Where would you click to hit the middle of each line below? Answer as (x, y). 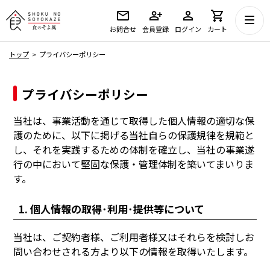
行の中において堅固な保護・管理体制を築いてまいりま (134, 164)
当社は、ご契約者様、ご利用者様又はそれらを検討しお (134, 237)
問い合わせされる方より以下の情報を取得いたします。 (133, 252)
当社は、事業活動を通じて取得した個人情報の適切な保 (134, 120)
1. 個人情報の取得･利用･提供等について (111, 209)
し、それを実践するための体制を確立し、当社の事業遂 (134, 149)
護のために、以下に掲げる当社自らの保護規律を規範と (134, 135)
